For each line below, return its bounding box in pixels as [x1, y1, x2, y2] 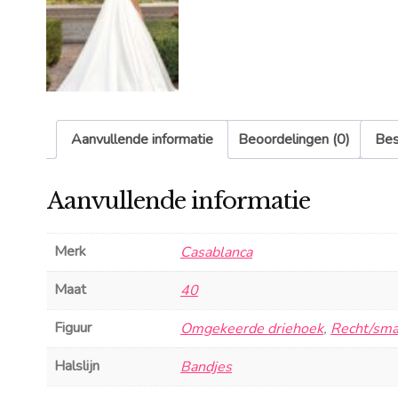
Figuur [54, 317, 92, 338]
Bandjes [180, 356, 232, 377]
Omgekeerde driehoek [180, 318, 323, 338]
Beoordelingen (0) [238, 130, 350, 150]
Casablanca [180, 242, 252, 262]
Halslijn [54, 355, 99, 376]
